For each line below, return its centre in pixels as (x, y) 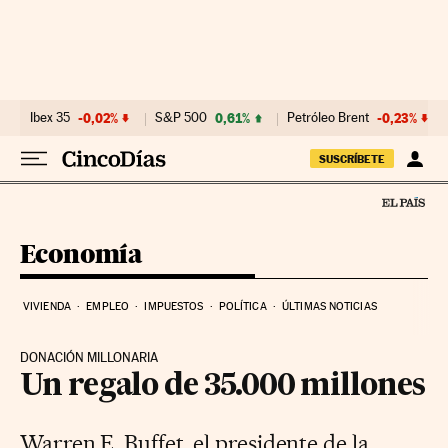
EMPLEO (107, 306)
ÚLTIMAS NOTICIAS (329, 306)
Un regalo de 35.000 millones (222, 386)
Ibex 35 (50, 117)
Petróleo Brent (328, 117)
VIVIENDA (47, 306)
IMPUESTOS (174, 306)
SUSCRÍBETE (352, 159)
